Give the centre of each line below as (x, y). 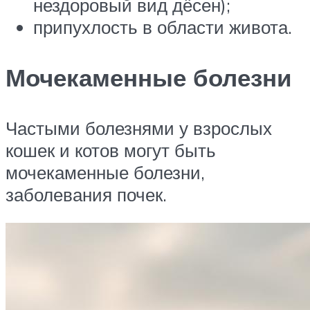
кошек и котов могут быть (111, 150)
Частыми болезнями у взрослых (139, 128)
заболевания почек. (86, 194)
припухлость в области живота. (163, 27)
